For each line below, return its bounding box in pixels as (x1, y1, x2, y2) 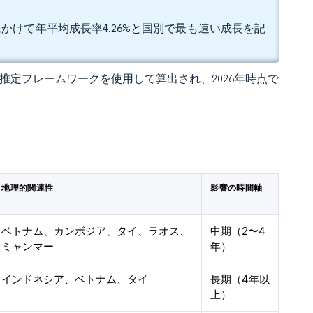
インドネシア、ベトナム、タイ (1, 272, 149, 286)
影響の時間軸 (210, 183, 263, 193)
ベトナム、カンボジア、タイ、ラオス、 (1, 224, 191, 238)
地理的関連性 (1, 183, 54, 193)
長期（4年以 (210, 272, 270, 286)
